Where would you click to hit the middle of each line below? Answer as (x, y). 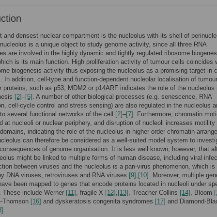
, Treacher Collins (154, 193)
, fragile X (91, 193)
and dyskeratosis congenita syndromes (98, 201)
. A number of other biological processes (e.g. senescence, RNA (122, 97)
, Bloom (202, 193)
